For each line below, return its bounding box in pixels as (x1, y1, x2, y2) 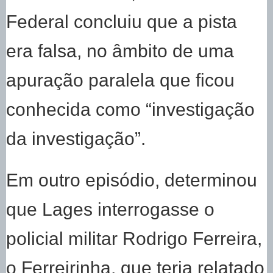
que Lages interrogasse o (6, 199, 214, 220)
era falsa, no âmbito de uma (6, 40, 234, 62)
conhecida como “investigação (6, 99, 255, 120)
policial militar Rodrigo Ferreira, (6, 228, 262, 249)
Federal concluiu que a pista (6, 11, 237, 32)
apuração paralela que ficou (6, 69, 235, 91)
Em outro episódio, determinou (6, 169, 257, 191)
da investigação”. (6, 128, 146, 149)
